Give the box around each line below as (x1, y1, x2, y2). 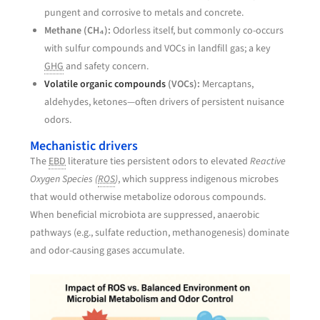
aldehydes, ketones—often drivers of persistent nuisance (44, 95, 285, 110)
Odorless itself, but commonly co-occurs (111, 24, 284, 39)
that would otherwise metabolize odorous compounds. (30, 190, 266, 205)
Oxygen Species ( (30, 172, 99, 187)
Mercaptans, (200, 77, 254, 92)
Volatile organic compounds (44, 77, 166, 92)
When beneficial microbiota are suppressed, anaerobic (30, 208, 260, 223)
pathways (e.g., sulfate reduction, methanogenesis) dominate (30, 226, 290, 241)
